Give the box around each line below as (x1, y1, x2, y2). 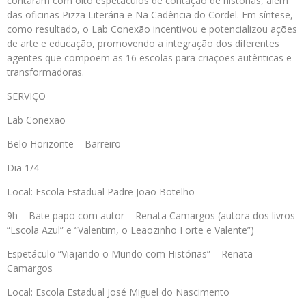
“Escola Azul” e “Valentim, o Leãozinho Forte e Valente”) (7, 223, 254, 237)
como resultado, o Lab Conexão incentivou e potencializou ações (7, 23, 297, 36)
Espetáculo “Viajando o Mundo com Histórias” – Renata (7, 247, 253, 261)
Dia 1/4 (7, 161, 39, 175)
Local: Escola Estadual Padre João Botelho (7, 185, 195, 199)
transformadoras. (7, 66, 84, 79)
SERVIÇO (7, 89, 46, 103)
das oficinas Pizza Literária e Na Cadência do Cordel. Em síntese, (7, 8, 293, 22)
